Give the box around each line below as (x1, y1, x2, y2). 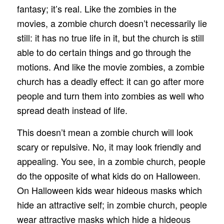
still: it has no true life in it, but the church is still (16, 31, 204, 44)
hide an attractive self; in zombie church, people (16, 198, 207, 211)
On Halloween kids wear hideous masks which (16, 183, 202, 197)
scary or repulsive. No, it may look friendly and (16, 140, 201, 153)
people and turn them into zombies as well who (16, 89, 204, 102)
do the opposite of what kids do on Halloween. (16, 169, 200, 182)
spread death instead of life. (16, 103, 127, 117)
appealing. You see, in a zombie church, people (16, 154, 205, 168)
